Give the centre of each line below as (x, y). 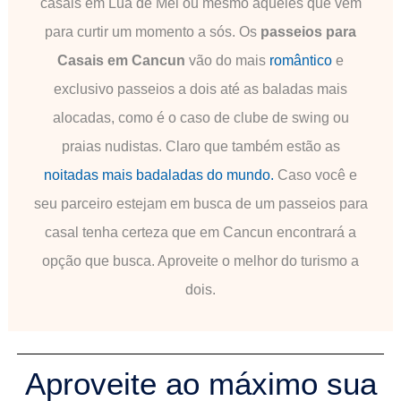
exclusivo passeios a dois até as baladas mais (200, 89)
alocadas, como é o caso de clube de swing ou (200, 118)
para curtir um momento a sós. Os (153, 32)
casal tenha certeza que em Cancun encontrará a (200, 232)
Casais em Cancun (121, 60)
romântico (301, 60)
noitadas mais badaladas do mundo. (159, 175)
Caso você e (316, 175)
